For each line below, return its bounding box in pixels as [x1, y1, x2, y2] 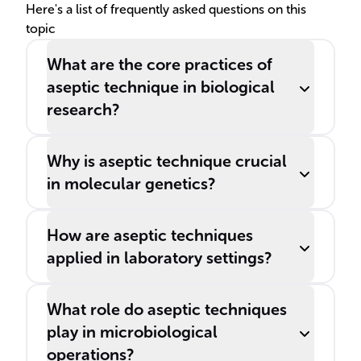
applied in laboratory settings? [47, 248, 272, 268]
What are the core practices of [47, 55, 272, 74]
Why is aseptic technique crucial [47, 151, 287, 171]
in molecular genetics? [47, 174, 215, 193]
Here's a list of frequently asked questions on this [26, 2, 306, 17]
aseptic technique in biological [47, 77, 275, 97]
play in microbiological [47, 322, 218, 342]
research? [47, 100, 119, 119]
